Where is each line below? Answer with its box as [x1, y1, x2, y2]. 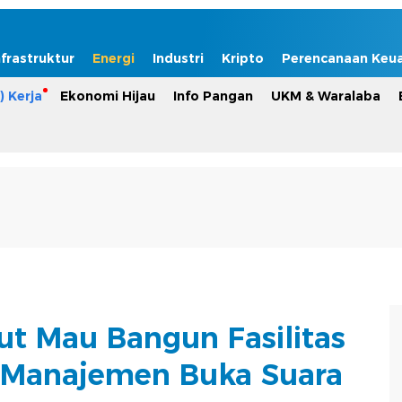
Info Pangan [173, 88, 253, 104]
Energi [92, 50, 135, 66]
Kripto [222, 50, 264, 66]
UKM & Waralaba [271, 88, 380, 104]
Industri [153, 50, 204, 66]
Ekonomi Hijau [60, 88, 155, 104]
